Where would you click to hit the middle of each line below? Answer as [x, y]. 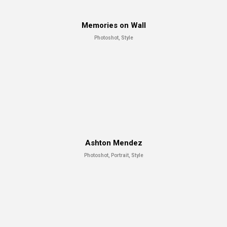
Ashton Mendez [113, 143]
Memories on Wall [113, 25]
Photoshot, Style [113, 37]
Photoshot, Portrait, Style [113, 155]
